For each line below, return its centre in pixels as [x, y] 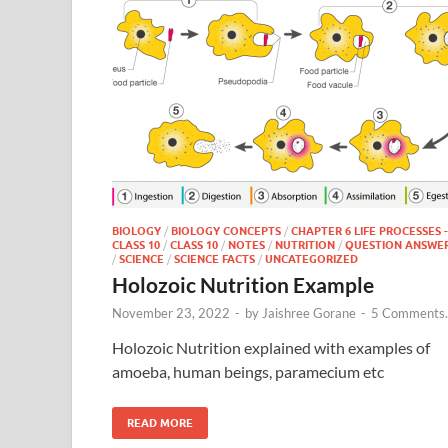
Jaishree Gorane [309, 312]
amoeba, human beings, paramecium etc [248, 371]
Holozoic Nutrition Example [243, 284]
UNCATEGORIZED [311, 258]
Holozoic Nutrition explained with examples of [271, 347]
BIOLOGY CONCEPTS [226, 230]
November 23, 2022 [171, 312]
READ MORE [160, 422]
